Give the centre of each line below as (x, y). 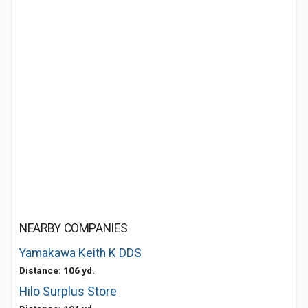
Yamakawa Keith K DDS (80, 253)
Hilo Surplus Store (68, 291)
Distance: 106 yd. (57, 270)
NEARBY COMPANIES (74, 228)
